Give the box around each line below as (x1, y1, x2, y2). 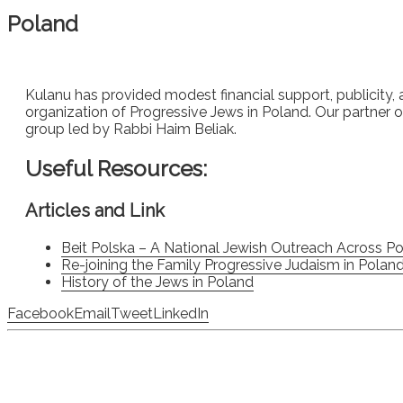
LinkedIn (153, 304, 209, 322)
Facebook (7, 304, 74, 322)
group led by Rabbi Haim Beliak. (25, 120, 237, 138)
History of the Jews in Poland (61, 273, 254, 291)
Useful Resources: (25, 155, 207, 182)
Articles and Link (25, 199, 165, 221)
